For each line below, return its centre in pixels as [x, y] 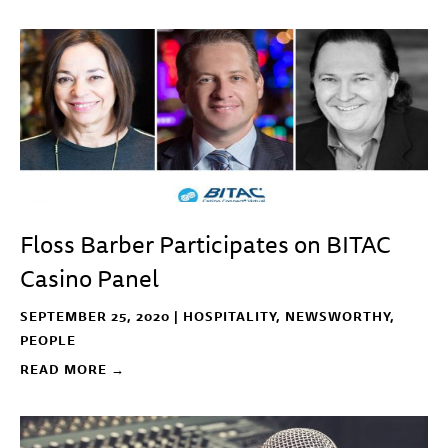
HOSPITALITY [229, 316]
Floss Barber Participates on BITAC [205, 244]
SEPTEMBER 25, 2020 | [101, 316]
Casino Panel [89, 278]
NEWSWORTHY [337, 316]
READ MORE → [72, 369]
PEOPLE [48, 340]
